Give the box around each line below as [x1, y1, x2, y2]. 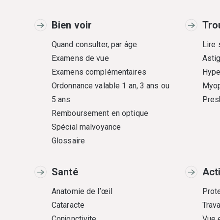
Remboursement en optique [52, 109, 148, 118]
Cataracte [52, 200, 85, 210]
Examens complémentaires [52, 67, 146, 77]
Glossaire [52, 136, 85, 145]
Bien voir [52, 19, 92, 31]
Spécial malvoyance [52, 122, 121, 132]
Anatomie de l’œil [52, 187, 113, 196]
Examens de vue [52, 54, 109, 63]
